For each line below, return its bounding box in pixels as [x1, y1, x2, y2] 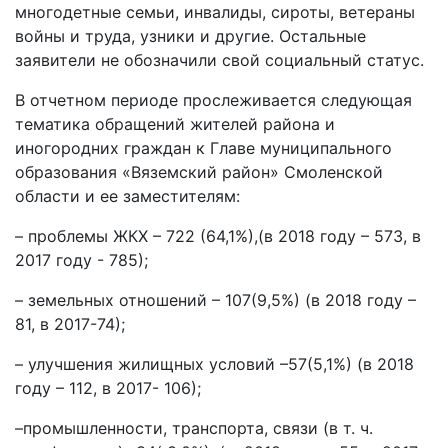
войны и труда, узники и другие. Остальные [15, 26, 366, 46]
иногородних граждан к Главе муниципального [15, 138, 392, 158]
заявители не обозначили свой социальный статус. [15, 50, 424, 70]
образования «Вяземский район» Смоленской [15, 162, 383, 182]
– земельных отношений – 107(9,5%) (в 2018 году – [15, 290, 416, 310]
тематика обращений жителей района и [15, 114, 335, 134]
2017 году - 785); [15, 250, 148, 270]
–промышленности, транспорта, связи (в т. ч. [15, 418, 373, 438]
